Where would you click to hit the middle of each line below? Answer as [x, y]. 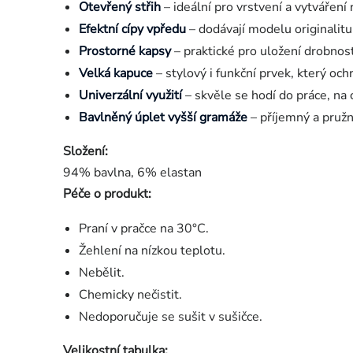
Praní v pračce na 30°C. [144, 229]
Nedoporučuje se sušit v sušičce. [171, 317]
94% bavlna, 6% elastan [132, 173]
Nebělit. [102, 273]
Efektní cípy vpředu [132, 30]
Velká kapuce [116, 74]
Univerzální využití [130, 96]
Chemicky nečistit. [130, 295]
